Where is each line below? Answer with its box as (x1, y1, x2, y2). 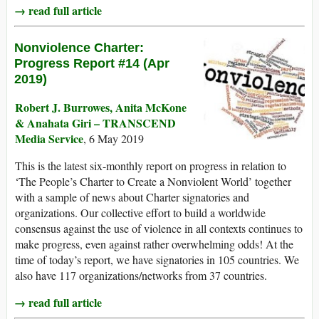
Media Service (15, 130, 83, 147)
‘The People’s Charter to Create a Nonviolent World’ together (15, 174, 291, 189)
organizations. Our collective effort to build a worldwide (15, 205, 266, 221)
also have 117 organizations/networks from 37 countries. (15, 268, 267, 283)
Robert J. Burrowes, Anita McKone (15, 99, 187, 116)
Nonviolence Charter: (14, 41, 144, 56)
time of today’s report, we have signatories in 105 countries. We (15, 252, 299, 268)
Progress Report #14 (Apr (14, 56, 169, 71)
